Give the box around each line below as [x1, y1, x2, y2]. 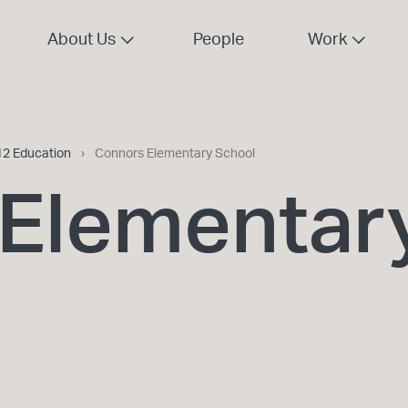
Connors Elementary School [95, 148, 255, 160]
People [193, 32, 244, 48]
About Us [47, 32, 116, 48]
